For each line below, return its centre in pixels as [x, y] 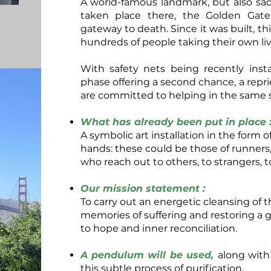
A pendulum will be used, [149, 255]
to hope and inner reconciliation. [158, 228]
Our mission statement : [142, 188]
